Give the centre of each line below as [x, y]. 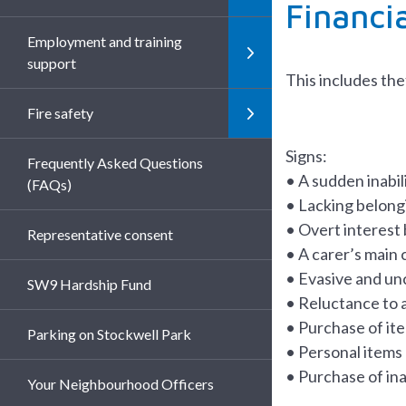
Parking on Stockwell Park [109, 334]
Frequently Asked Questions [115, 163]
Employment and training [105, 41]
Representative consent [100, 234]
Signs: [306, 156]
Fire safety [60, 113]
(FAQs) [49, 184]
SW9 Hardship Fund [89, 284]
